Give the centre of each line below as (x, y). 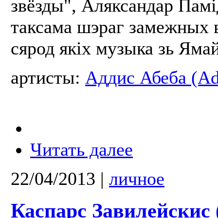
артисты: (48, 77)
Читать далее (82, 149)
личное (137, 178)
